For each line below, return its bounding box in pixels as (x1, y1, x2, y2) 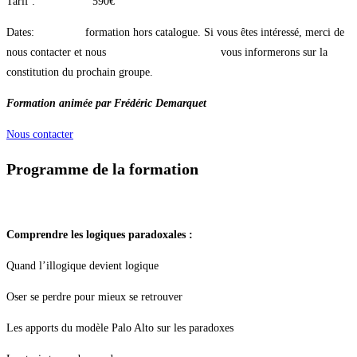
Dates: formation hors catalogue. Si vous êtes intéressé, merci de (6, 26, 344, 39)
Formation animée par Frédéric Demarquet (6, 97, 206, 110)
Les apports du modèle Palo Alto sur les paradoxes (6, 321, 233, 334)
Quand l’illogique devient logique (6, 259, 159, 272)
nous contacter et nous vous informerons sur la (6, 46, 328, 59)
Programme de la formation (6, 160, 198, 178)
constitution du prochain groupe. (6, 66, 153, 79)
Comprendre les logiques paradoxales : (6, 228, 193, 241)
